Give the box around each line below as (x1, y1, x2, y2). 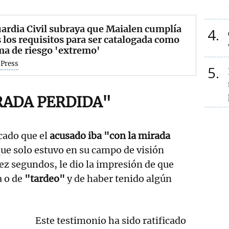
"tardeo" (25, 172, 65, 185)
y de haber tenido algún (65, 172, 172, 185)
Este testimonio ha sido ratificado (35, 214, 187, 226)
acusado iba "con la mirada (50, 129, 170, 142)
